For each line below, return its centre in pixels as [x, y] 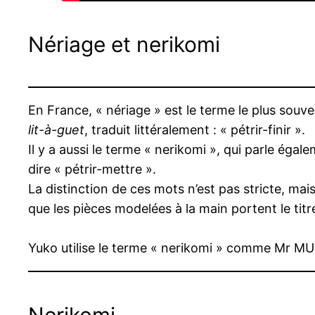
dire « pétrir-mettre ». [92, 169]
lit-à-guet [56, 130]
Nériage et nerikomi [124, 44]
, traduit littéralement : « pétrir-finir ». [195, 130]
